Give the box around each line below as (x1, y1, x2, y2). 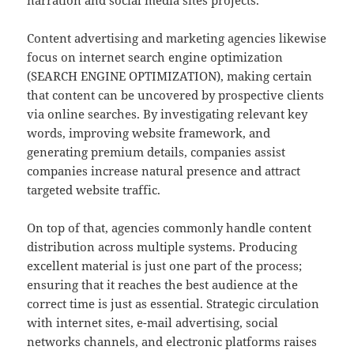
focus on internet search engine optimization (27, 49, 284, 66)
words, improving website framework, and (27, 125, 271, 141)
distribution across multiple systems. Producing (27, 239, 298, 255)
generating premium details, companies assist (27, 144, 286, 160)
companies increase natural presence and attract (27, 163, 301, 179)
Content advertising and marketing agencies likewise (27, 30, 327, 47)
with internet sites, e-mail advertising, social (27, 314, 279, 331)
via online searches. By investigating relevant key (27, 106, 308, 122)
